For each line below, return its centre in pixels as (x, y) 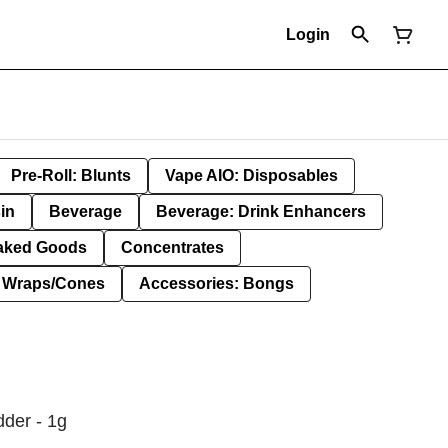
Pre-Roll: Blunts (71, 175)
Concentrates (172, 247)
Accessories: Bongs (216, 283)
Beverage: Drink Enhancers (261, 211)
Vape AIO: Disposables (251, 175)
